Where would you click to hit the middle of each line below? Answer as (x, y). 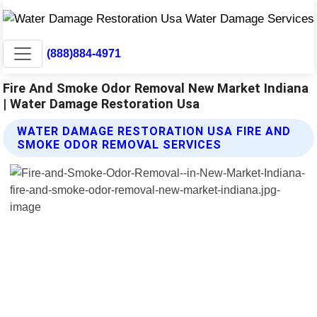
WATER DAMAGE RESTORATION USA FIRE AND (154, 131)
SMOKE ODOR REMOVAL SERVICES (120, 145)
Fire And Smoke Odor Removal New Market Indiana (156, 88)
